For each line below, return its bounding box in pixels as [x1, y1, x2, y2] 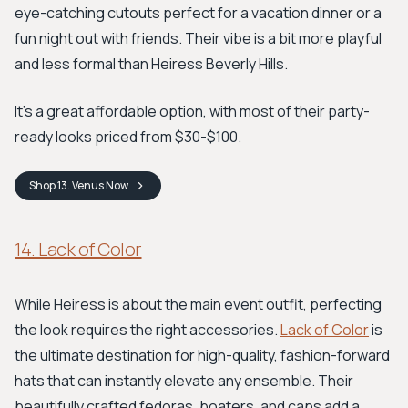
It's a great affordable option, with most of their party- [15, 101, 370, 121]
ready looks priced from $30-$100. [15, 127, 241, 147]
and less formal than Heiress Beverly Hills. [15, 54, 288, 74]
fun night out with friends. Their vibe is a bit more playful [15, 28, 382, 48]
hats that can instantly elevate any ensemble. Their [15, 371, 353, 391]
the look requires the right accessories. [15, 320, 280, 340]
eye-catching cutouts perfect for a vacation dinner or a [15, 3, 382, 23]
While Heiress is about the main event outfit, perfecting [15, 294, 382, 314]
